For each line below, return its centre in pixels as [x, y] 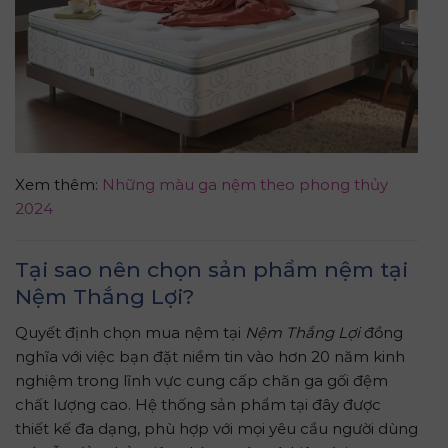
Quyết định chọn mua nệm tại [130, 332]
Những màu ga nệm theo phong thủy [245, 184]
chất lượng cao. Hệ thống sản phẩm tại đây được [198, 404]
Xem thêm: [58, 184]
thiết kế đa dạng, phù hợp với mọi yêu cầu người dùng [216, 428]
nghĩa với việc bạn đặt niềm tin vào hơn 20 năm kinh [210, 356]
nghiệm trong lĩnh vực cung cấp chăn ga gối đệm [201, 380]
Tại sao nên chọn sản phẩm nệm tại [211, 269]
